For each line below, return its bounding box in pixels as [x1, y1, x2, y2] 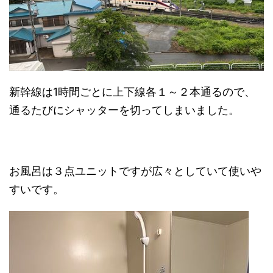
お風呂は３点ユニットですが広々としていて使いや [9, 165, 261, 178]
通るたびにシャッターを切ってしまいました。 [9, 104, 239, 117]
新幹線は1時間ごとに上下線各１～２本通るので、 [9, 85, 255, 99]
